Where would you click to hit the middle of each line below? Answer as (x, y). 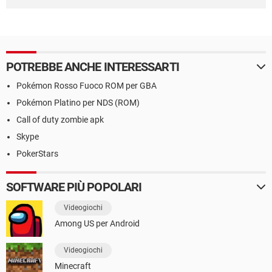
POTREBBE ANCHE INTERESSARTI (93, 67)
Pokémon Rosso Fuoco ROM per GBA (87, 86)
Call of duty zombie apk (60, 120)
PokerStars (37, 154)
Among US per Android (97, 224)
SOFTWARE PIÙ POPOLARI (74, 187)
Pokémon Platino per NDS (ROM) (78, 103)
